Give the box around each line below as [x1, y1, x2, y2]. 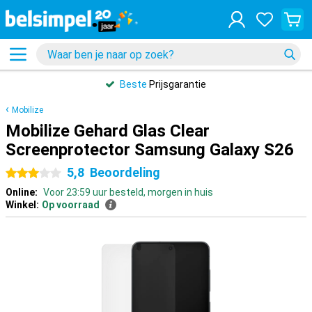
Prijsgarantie [147, 79, 206, 90]
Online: [6, 187, 38, 198]
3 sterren [33, 168, 75, 179]
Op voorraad [42, 199, 100, 210]
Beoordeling [90, 165, 160, 180]
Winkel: [6, 199, 39, 210]
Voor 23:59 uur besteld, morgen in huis [43, 187, 213, 198]
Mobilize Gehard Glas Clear [6, 121, 210, 141]
